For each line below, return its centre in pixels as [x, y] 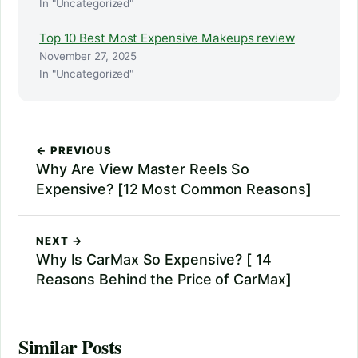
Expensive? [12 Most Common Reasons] [174, 189]
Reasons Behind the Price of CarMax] [164, 280]
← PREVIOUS [74, 151]
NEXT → [60, 241]
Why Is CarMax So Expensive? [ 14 [154, 260]
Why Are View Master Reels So [143, 169]
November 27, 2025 [88, 56]
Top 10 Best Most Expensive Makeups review [167, 38]
